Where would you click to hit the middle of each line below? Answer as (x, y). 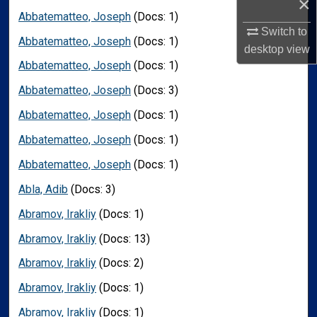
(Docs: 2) (120, 263)
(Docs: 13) (123, 238)
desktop (264, 50)
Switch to (282, 32)
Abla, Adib (44, 189)
